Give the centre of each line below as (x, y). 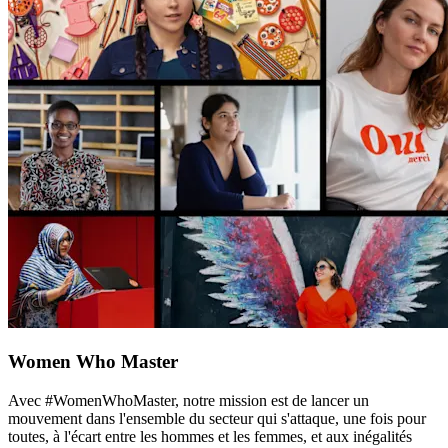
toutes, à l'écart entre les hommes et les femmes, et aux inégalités (210, 436)
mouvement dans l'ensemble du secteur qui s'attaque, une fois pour (217, 418)
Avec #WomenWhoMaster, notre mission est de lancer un (188, 400)
